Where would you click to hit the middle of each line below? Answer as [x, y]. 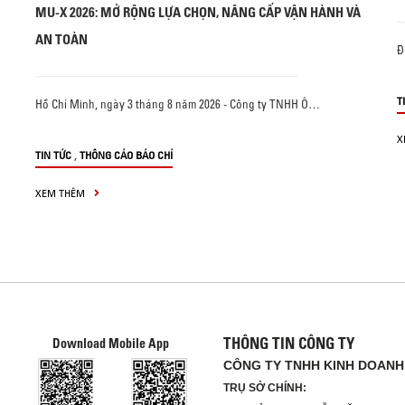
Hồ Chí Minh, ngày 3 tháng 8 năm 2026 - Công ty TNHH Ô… [178, 104]
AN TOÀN [61, 39]
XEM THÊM [61, 193]
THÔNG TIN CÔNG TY [288, 343]
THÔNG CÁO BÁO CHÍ [126, 155]
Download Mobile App [111, 343]
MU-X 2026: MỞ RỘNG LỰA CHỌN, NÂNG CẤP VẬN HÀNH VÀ [198, 12]
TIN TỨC [53, 155]
